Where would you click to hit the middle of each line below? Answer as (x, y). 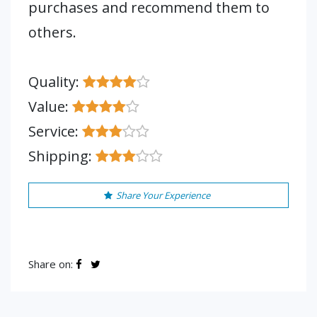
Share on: (52, 264)
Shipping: (62, 156)
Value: (50, 106)
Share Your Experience (163, 195)
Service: (55, 131)
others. (52, 32)
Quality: (56, 82)
